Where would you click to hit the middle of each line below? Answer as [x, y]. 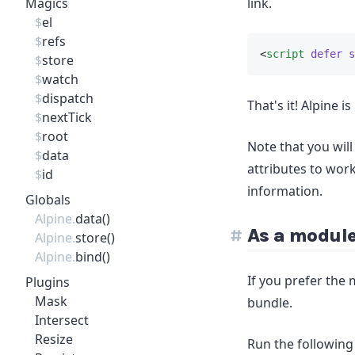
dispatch [68, 98]
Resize [54, 339]
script [285, 54]
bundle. [270, 303]
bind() [93, 257]
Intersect [62, 320]
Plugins [48, 282]
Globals [48, 200]
